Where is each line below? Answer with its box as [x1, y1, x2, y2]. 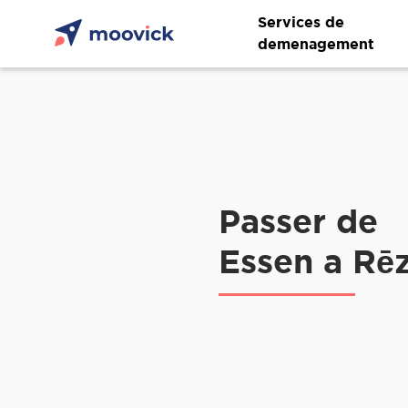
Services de [258, 14, 344, 30]
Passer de [219, 201, 378, 240]
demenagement [258, 36, 374, 52]
